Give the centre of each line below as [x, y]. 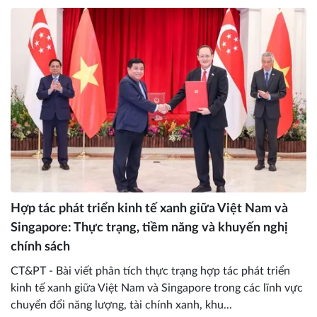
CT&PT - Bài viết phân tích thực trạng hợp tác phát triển [150, 271]
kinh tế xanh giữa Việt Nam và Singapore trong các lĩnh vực [157, 288]
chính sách [40, 247]
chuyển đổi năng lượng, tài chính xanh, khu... [121, 305]
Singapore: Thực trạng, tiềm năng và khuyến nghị [149, 228]
